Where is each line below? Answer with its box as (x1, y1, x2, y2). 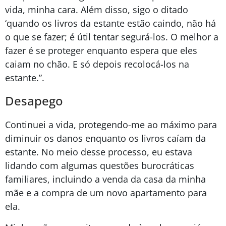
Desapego (5, 92, 63, 109)
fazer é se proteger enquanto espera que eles (5, 44, 197, 57)
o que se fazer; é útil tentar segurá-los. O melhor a (5, 31, 218, 43)
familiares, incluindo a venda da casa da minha (5, 173, 206, 186)
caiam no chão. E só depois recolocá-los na (5, 58, 189, 71)
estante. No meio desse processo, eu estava (5, 146, 192, 158)
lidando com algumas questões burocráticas (5, 159, 194, 172)
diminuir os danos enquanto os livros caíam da (5, 132, 206, 145)
